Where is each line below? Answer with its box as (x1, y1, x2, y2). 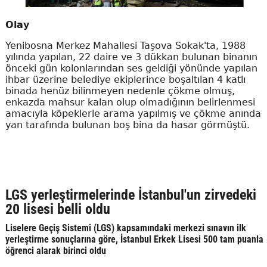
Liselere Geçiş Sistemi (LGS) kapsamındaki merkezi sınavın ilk (5, 222, 246, 234)
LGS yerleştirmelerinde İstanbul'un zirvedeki (5, 187, 256, 204)
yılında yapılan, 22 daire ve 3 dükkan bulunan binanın (5, 51, 257, 63)
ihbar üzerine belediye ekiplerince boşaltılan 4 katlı (5, 74, 246, 86)
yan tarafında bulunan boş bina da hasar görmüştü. (5, 119, 253, 131)
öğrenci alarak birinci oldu (5, 245, 106, 257)
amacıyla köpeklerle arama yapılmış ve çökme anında (5, 108, 261, 120)
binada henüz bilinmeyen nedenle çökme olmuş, (5, 85, 235, 97)
